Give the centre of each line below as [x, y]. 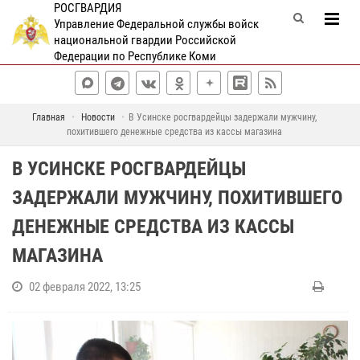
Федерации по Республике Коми [135, 56]
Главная [48, 117]
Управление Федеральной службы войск [156, 24]
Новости [98, 117]
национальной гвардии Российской [145, 40]
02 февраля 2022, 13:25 [85, 287]
